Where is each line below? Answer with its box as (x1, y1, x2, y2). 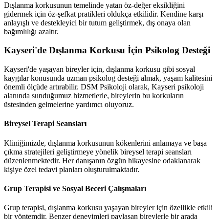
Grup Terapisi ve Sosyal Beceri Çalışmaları (4, 184, 146, 193)
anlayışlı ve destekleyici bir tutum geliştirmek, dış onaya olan (4, 18, 191, 27)
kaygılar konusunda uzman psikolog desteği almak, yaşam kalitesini (4, 73, 212, 82)
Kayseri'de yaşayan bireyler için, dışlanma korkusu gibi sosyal (4, 65, 195, 73)
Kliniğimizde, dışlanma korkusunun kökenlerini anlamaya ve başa (4, 138, 207, 147)
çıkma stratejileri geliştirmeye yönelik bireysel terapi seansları (4, 147, 192, 156)
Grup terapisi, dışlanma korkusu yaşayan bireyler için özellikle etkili (4, 203, 213, 212)
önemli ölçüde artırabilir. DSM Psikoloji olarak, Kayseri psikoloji (4, 82, 204, 91)
